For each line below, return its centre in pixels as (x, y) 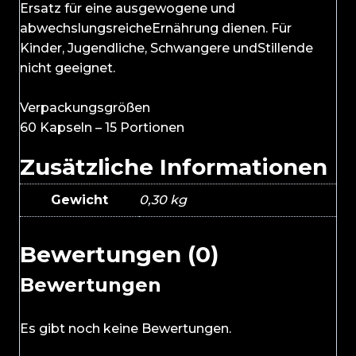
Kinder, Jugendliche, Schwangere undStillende (166, 48)
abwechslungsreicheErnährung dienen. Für (156, 29)
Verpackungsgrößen (85, 108)
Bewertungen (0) (119, 255)
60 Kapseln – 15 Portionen (102, 128)
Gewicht (79, 200)
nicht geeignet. (68, 68)
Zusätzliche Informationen (174, 167)
